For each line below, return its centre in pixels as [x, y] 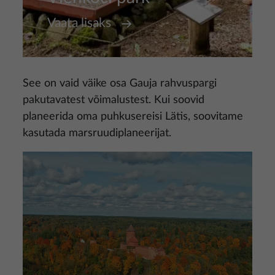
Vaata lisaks [79, 23]
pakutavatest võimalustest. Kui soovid [114, 100]
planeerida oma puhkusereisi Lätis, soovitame [133, 117]
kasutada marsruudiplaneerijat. [97, 133]
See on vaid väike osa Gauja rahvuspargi [120, 83]
